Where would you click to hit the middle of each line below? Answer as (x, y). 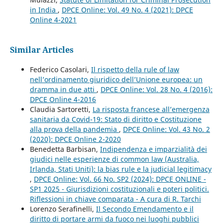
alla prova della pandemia (74, 129)
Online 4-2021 (53, 19)
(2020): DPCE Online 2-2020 (75, 139)
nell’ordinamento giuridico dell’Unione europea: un (116, 79)
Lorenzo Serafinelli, (63, 209)
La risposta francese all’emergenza (151, 109)
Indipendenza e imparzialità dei (153, 149)
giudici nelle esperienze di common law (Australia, (114, 159)
